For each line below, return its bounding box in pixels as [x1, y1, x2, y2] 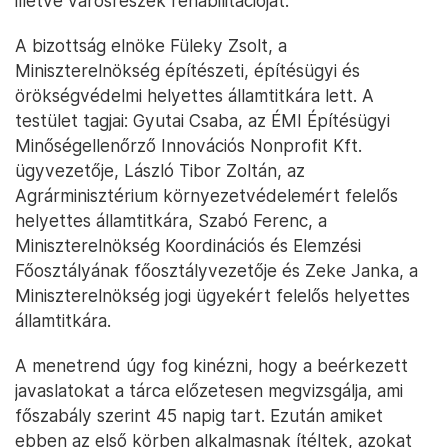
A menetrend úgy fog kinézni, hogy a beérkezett [15, 355, 408, 376]
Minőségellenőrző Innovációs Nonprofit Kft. [15, 135, 362, 156]
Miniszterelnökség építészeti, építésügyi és [15, 60, 360, 81]
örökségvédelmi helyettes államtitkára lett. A [15, 85, 374, 106]
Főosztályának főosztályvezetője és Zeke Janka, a [15, 260, 418, 281]
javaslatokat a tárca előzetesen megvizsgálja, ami [15, 380, 403, 401]
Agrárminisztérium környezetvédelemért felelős [15, 185, 398, 206]
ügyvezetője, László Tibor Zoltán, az [15, 160, 305, 181]
